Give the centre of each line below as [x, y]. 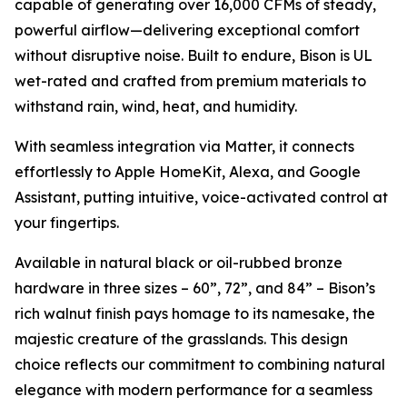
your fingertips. [67, 223]
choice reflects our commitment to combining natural [200, 364]
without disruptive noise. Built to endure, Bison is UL [194, 55]
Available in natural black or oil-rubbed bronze [179, 263]
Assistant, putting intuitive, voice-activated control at [201, 197]
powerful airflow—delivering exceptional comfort [187, 30]
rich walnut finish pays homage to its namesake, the [195, 313]
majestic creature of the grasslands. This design [181, 339]
